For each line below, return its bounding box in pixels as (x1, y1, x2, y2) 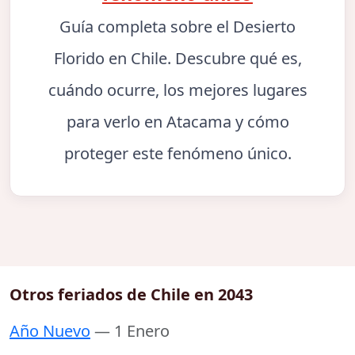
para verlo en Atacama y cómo (66, 110, 289, 132)
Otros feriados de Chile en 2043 (10, 284, 253, 306)
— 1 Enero (94, 320, 170, 342)
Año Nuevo (10, 320, 90, 342)
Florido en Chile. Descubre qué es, (53, 47, 302, 69)
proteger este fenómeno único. (63, 142, 292, 164)
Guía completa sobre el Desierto (59, 15, 296, 37)
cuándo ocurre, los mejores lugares (48, 78, 307, 101)
